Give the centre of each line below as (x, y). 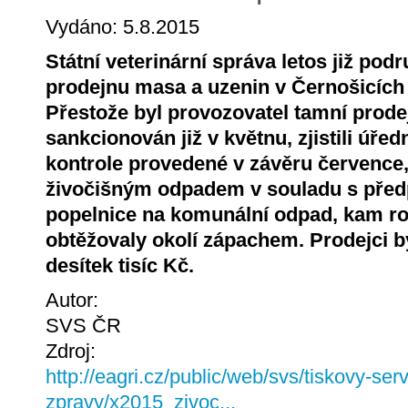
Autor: (75, 301)
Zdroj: (73, 352)
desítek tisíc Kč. (120, 266)
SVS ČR (83, 326)
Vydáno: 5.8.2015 (122, 26)
